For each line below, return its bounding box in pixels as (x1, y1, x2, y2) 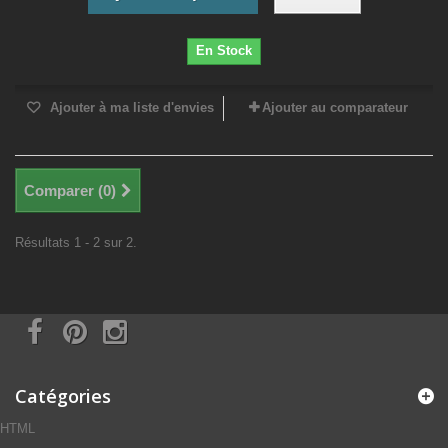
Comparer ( (24, 182, 103, 199)
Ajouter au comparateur (262, 100, 408, 115)
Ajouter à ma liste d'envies (46, 100, 214, 115)
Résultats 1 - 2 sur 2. (15, 235, 137, 250)
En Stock (196, 43, 252, 58)
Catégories (15, 384, 111, 408)
